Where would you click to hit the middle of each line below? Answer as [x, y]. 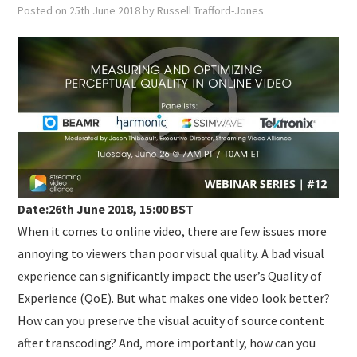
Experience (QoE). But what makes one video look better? [174, 298]
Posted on [44, 11]
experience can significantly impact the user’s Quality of [170, 275]
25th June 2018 [105, 11]
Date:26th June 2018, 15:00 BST [106, 208]
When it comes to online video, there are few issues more [173, 231]
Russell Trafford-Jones [211, 11]
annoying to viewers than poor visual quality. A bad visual [171, 253]
